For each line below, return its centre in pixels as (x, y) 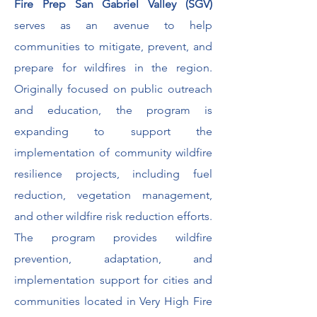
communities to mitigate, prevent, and (113, 46)
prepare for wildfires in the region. (113, 68)
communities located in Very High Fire (113, 301)
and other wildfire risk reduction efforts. (113, 216)
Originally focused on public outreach (113, 89)
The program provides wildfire (113, 237)
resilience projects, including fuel (113, 174)
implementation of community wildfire (113, 152)
